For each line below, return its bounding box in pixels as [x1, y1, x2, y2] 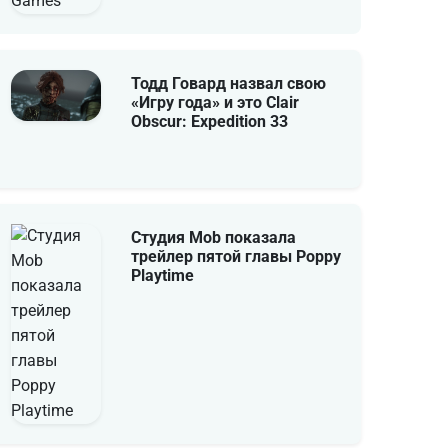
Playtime [131, 266, 194, 285]
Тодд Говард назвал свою [131, 74, 326, 93]
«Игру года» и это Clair [131, 93, 299, 112]
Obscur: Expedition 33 [131, 112, 288, 131]
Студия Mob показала [131, 228, 296, 247]
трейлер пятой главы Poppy [131, 247, 341, 266]
